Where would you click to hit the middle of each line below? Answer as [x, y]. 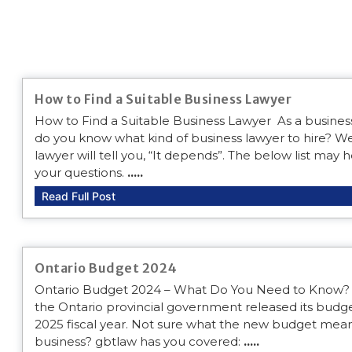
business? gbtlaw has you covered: [139, 341]
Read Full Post [79, 196]
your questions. [81, 172]
